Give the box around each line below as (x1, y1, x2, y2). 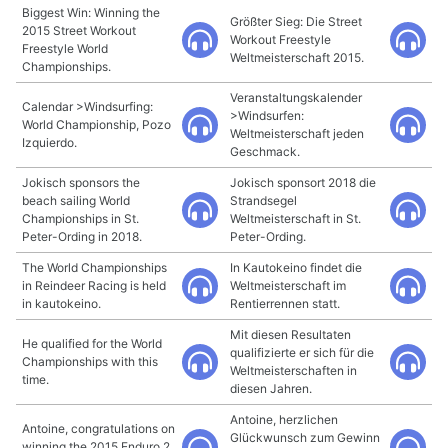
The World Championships (22, 260, 167, 275)
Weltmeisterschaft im (230, 278, 346, 293)
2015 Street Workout (22, 23, 136, 38)
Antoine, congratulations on (22, 421, 175, 436)
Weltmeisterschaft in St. (230, 211, 361, 226)
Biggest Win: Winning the (22, 5, 160, 20)
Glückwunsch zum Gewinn (230, 430, 380, 445)
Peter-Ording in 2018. (22, 229, 142, 244)
